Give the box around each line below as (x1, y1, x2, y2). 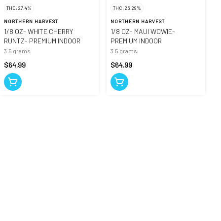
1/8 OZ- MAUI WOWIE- (110, 27, 175, 36)
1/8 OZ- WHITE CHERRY (4, 27, 73, 36)
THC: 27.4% (6, 4, 32, 11)
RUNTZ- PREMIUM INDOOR (4, 36, 80, 45)
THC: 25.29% (113, 4, 141, 11)
